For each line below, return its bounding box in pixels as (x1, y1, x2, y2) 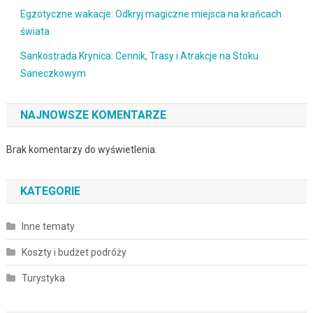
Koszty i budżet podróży (21, 246, 126, 258)
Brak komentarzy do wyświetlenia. (6, 143, 157, 155)
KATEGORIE (20, 184, 80, 198)
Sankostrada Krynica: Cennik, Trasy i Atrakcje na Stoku (20, 50, 259, 61)
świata (20, 25, 50, 37)
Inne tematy (21, 220, 75, 232)
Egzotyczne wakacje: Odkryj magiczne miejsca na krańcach (20, 8, 282, 20)
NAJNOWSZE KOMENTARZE (20, 108, 166, 122)
